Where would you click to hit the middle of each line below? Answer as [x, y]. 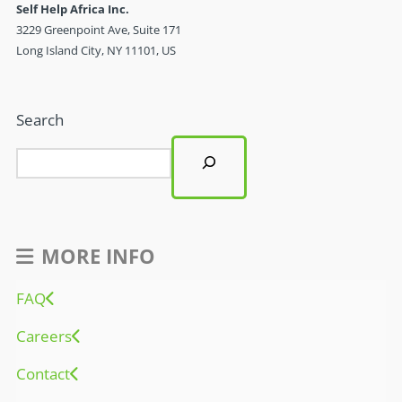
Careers [44, 336]
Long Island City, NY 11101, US [96, 51]
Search [39, 120]
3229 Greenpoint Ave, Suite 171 [98, 30]
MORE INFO [98, 256]
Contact [43, 373]
